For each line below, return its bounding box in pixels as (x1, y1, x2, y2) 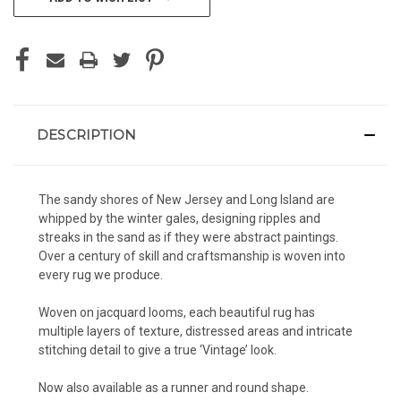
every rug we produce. (38, 267, 163, 282)
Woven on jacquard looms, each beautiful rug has (38, 304, 315, 320)
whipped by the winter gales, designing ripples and (38, 210, 320, 226)
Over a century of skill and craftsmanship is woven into (38, 248, 346, 263)
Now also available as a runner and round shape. (38, 380, 309, 395)
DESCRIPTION (36, 125, 137, 143)
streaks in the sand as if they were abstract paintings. (38, 229, 338, 244)
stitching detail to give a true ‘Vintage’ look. (38, 342, 277, 357)
